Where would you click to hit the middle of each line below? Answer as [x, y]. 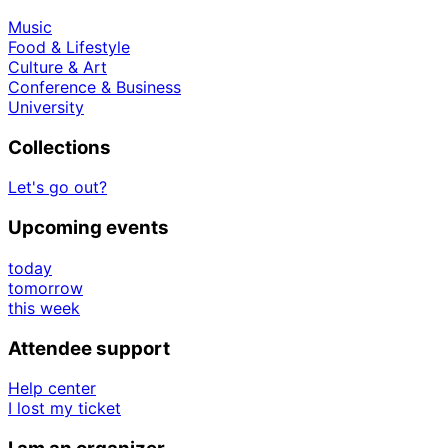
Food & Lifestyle [69, 46]
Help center [52, 388]
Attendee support [89, 348]
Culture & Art [57, 66]
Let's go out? [57, 187]
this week [44, 307]
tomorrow [45, 287]
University [46, 106]
